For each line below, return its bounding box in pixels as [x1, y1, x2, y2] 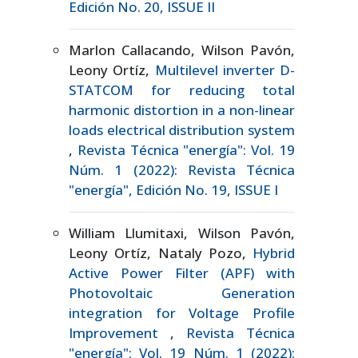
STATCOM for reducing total [69, 81, 295, 100]
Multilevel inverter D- [154, 61, 295, 80]
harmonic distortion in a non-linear [69, 101, 295, 120]
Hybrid [253, 244, 295, 263]
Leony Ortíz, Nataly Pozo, [69, 244, 253, 263]
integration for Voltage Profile [69, 304, 295, 323]
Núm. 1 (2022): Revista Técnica [69, 161, 295, 180]
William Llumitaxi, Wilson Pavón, [69, 224, 295, 243]
